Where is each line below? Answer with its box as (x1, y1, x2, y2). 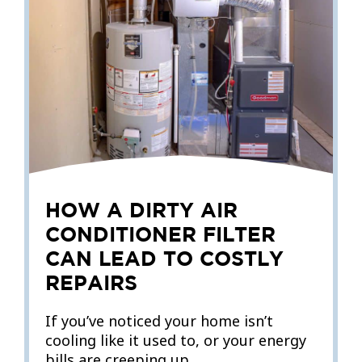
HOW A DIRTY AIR (45, 197, 238, 221)
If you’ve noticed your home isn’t (45, 310, 273, 330)
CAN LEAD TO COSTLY (45, 246, 284, 270)
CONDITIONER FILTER (45, 221, 276, 246)
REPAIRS (45, 270, 137, 294)
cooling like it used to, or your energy (45, 330, 306, 350)
